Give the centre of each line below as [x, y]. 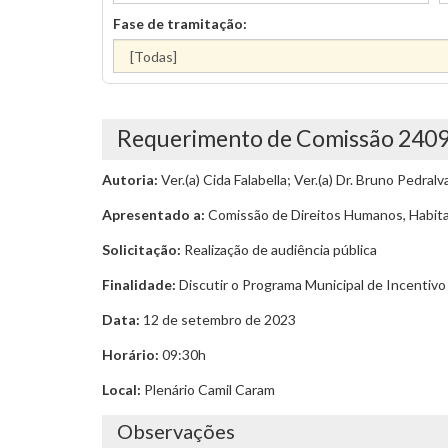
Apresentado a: [153, 214]
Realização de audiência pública [279, 249]
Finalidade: [139, 284]
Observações [176, 431]
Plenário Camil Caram [208, 389]
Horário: [130, 354]
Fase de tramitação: [180, 23]
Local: [121, 389]
